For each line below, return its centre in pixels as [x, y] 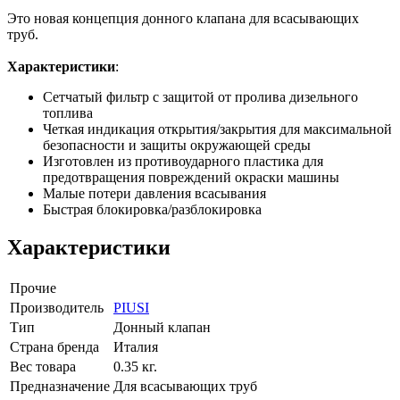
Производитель [57, 307]
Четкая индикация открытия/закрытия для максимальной [217, 129]
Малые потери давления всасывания [154, 193]
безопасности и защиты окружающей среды [177, 145]
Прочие [33, 287]
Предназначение [60, 386]
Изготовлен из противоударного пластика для [183, 161]
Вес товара [43, 366]
